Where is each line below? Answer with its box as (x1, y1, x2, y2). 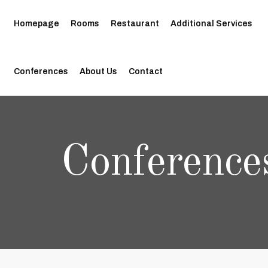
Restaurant (111, 19, 159, 28)
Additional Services (170, 19, 252, 28)
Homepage (14, 19, 59, 28)
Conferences (14, 67, 68, 76)
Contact (129, 67, 163, 76)
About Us (80, 67, 117, 76)
